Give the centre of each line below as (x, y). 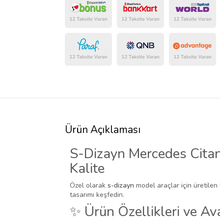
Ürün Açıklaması (103, 130)
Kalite (87, 169)
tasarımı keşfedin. (97, 195)
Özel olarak (89, 186)
